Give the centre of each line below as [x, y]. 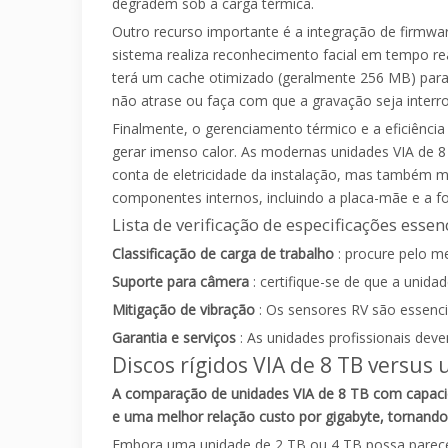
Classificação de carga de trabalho [225, 254]
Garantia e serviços [176, 338]
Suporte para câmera [182, 282]
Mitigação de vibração [185, 310]
